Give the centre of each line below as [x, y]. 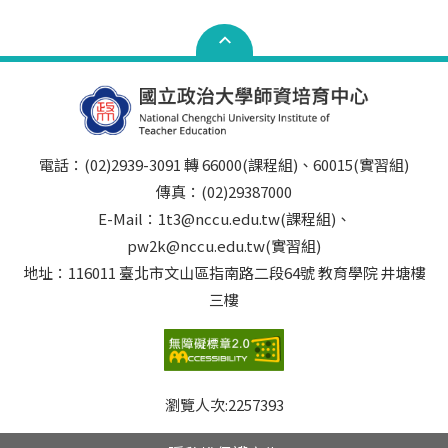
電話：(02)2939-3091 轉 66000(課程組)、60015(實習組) [224, 164]
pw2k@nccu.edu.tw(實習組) [224, 245]
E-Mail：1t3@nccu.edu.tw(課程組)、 [224, 218]
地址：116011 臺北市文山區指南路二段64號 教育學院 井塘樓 [224, 272]
